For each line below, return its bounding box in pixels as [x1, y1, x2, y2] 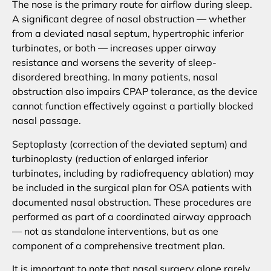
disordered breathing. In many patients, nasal [12, 71, 218, 83]
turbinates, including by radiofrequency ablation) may [12, 166, 254, 179]
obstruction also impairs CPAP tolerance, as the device [12, 85, 258, 98]
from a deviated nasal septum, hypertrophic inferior [12, 27, 244, 40]
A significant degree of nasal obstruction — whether [12, 13, 246, 25]
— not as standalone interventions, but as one [12, 224, 218, 237]
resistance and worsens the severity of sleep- [12, 56, 217, 69]
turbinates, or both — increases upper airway [12, 42, 217, 54]
